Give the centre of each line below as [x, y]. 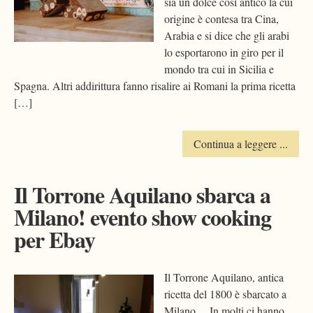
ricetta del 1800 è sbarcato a [225, 294]
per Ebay [54, 240]
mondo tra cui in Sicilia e [219, 69]
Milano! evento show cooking [143, 217]
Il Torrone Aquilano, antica [224, 277]
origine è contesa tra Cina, [221, 19]
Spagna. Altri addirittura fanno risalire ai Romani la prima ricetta [155, 86]
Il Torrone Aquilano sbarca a [142, 195]
